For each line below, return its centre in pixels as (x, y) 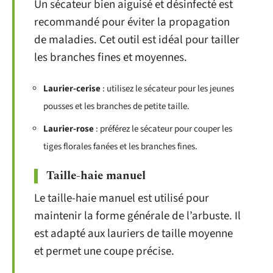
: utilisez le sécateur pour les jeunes (167, 89)
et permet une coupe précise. (104, 251)
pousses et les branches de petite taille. (116, 106)
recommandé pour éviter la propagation (132, 22)
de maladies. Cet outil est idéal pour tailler (137, 40)
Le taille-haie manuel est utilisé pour (122, 198)
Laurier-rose (69, 129)
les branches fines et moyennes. (111, 57)
